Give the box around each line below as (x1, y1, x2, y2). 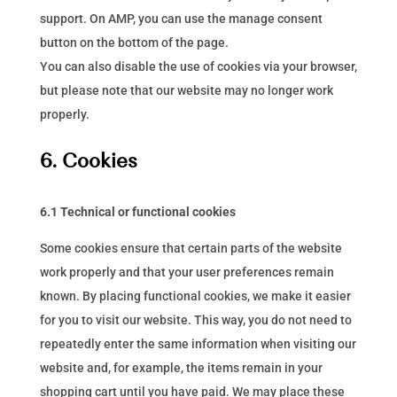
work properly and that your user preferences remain (39, 265, 334, 279)
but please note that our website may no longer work (39, 83, 333, 97)
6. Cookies (39, 148, 137, 173)
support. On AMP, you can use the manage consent (39, 12, 323, 26)
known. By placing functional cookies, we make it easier (39, 289, 351, 303)
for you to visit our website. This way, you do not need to (39, 313, 352, 327)
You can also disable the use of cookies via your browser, (39, 59, 357, 74)
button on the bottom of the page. (39, 35, 229, 50)
